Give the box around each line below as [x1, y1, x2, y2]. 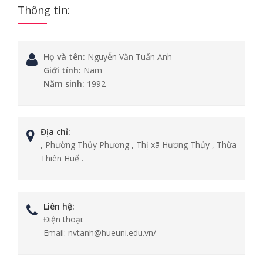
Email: [43, 227, 66, 238]
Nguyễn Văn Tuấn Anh [85, 51, 172, 62]
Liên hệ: [43, 201, 75, 212]
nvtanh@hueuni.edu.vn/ [66, 227, 156, 238]
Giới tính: [43, 65, 81, 76]
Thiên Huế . [41, 153, 83, 164]
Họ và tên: [43, 51, 85, 62]
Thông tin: [18, 3, 70, 17]
